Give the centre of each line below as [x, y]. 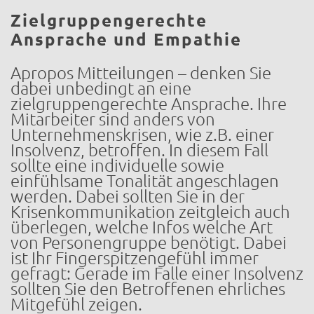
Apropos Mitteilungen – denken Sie [141, 73]
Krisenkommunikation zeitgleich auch [150, 212]
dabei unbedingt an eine [101, 88]
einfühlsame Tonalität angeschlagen [145, 181]
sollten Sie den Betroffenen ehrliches [148, 289]
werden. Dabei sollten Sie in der [128, 196]
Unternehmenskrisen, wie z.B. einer [142, 135]
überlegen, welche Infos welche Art [142, 227]
